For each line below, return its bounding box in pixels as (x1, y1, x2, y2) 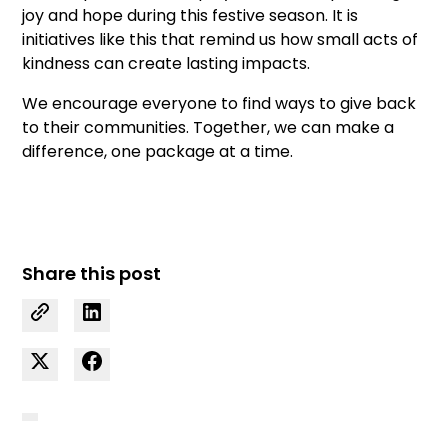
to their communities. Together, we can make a (22, 116, 395, 140)
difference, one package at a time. (22, 140, 294, 164)
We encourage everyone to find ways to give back (22, 92, 417, 116)
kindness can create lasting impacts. (22, 52, 311, 76)
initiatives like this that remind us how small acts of (22, 28, 419, 52)
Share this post (22, 261, 162, 287)
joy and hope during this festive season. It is (22, 4, 359, 28)
